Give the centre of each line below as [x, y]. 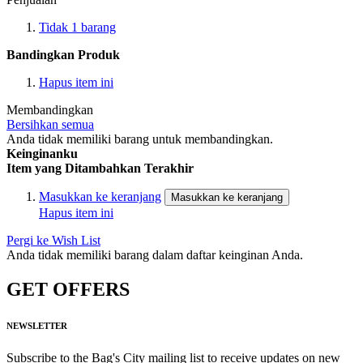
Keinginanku [42, 154]
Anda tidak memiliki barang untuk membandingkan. [140, 139]
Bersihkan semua [50, 125]
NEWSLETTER [37, 326]
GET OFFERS [68, 290]
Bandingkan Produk [63, 55]
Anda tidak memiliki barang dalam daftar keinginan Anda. [155, 255]
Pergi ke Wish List [53, 241]
